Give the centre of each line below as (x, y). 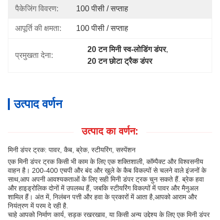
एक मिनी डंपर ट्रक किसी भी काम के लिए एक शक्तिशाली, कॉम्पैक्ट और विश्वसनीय (106, 162)
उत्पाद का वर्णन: (110, 131)
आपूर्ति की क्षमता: (38, 28)
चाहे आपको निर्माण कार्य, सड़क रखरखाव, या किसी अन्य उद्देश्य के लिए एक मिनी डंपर (109, 215)
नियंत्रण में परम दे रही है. (38, 206)
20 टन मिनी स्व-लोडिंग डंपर (127, 49)
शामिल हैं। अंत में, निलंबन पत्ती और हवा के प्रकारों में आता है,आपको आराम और (102, 197)
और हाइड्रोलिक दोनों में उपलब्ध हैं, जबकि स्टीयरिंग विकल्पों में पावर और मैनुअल (103, 188)
